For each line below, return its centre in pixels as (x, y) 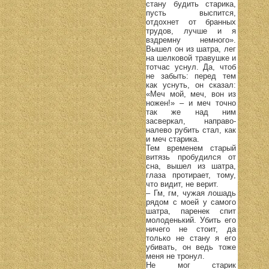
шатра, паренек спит (191, 211)
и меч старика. (173, 139)
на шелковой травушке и (191, 58)
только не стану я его (191, 238)
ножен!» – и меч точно (191, 103)
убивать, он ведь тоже (191, 247)
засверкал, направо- (191, 121)
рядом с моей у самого (191, 202)
